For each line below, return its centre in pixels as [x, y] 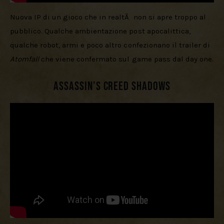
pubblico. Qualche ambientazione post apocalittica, [101, 31]
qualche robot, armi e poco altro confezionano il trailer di [111, 45]
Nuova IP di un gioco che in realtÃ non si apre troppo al [109, 17]
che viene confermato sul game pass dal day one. [127, 59]
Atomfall [26, 59]
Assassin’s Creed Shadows [112, 86]
